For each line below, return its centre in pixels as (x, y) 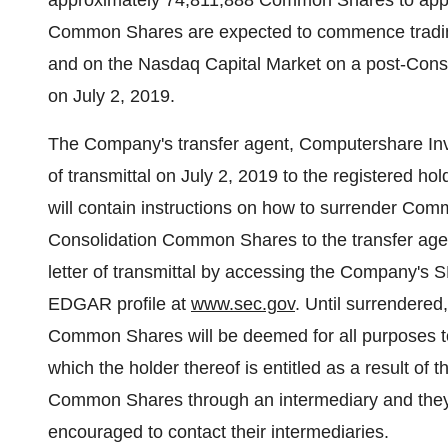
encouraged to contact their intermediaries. (218, 432)
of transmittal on (114, 176)
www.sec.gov (243, 304)
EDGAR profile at (119, 304)
